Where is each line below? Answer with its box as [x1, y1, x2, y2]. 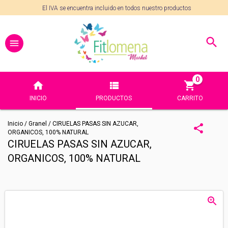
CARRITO [177, 95, 203, 102]
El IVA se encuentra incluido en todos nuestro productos [42, 5, 191, 12]
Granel [28, 120, 48, 127]
